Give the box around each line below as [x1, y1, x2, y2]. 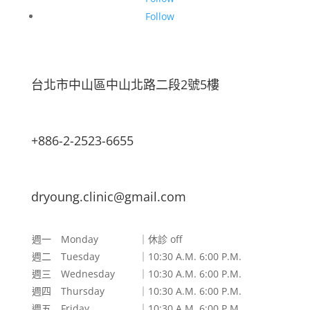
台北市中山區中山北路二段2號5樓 [30, 76, 219, 93]
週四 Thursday [31, 284, 104, 298]
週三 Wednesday [31, 267, 115, 280]
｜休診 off [138, 232, 182, 246]
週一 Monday [31, 232, 98, 246]
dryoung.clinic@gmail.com [30, 188, 186, 205]
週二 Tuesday [31, 250, 100, 263]
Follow [145, 10, 174, 23]
